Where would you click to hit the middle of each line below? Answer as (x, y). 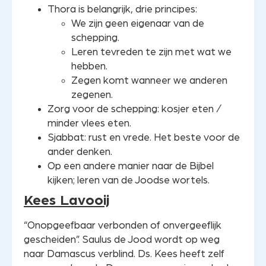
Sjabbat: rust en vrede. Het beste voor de (144, 138)
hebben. (89, 66)
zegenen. (92, 95)
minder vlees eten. (89, 123)
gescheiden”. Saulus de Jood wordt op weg (122, 240)
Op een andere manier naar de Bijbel (131, 166)
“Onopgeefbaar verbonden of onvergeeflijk (123, 226)
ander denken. (80, 152)
